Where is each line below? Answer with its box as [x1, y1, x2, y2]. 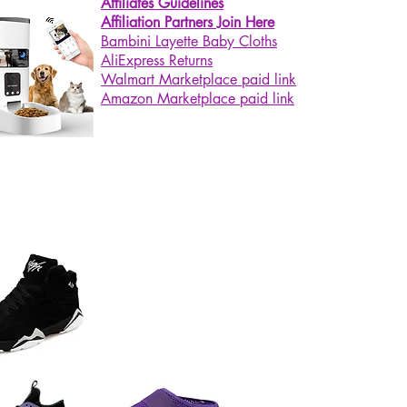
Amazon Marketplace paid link [101, 89, 294, 108]
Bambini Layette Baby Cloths [101, 32, 277, 51]
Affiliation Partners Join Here [101, 13, 274, 32]
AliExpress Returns [101, 51, 213, 70]
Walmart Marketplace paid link [101, 70, 296, 89]
